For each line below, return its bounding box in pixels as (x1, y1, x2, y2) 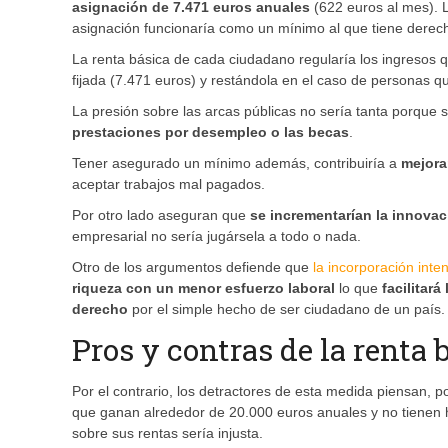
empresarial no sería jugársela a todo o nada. (72, 228, 361, 245)
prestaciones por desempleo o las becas (72, 124, 349, 141)
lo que (335, 280, 382, 297)
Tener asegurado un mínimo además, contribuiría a (72, 155, 401, 172)
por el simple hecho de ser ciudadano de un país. (128, 301, 445, 318)
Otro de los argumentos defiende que (72, 259, 313, 276)
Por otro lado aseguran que (72, 207, 250, 224)
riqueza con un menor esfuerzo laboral (72, 280, 335, 297)
